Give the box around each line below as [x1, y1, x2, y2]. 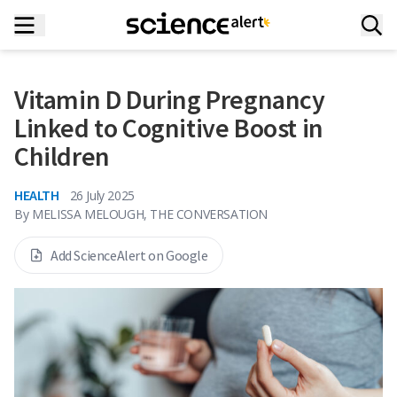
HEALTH [14, 186, 59, 204]
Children [14, 139, 110, 173]
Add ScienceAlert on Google [51, 246, 208, 264]
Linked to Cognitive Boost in [14, 111, 323, 144]
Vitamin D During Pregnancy [14, 82, 325, 116]
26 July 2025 [69, 186, 135, 204]
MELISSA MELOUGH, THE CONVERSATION [32, 206, 269, 222]
